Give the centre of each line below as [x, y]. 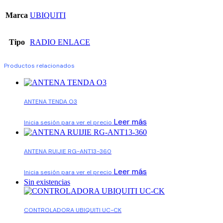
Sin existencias [47, 182]
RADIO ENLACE [60, 42]
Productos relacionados [39, 66]
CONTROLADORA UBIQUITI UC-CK [73, 210]
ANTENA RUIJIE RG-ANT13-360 [68, 152]
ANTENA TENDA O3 [51, 102]
